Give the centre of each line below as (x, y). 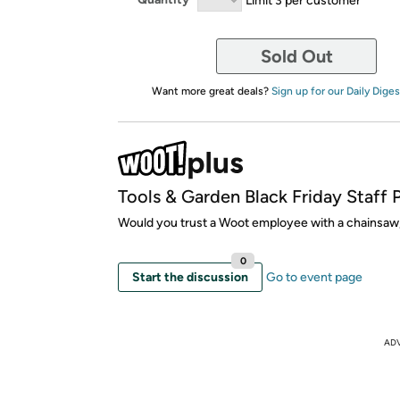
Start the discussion (190, 277)
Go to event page (314, 277)
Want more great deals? (211, 91)
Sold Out (296, 56)
